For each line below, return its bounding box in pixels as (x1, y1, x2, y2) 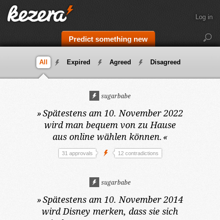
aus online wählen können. (52, 131, 162, 142)
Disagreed (150, 58, 181, 66)
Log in (195, 13, 213, 21)
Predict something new (68, 35, 148, 43)
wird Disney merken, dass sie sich (42, 205, 178, 217)
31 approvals (61, 150, 93, 156)
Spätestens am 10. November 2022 (42, 107, 183, 119)
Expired (66, 58, 90, 66)
